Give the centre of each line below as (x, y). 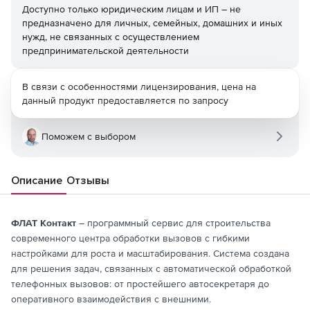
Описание (37, 181)
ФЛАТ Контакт (44, 223)
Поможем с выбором (89, 136)
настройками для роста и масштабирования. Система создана (150, 253)
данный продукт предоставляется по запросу (125, 100)
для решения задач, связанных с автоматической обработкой (151, 268)
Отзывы (88, 181)
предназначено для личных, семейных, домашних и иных (152, 23)
